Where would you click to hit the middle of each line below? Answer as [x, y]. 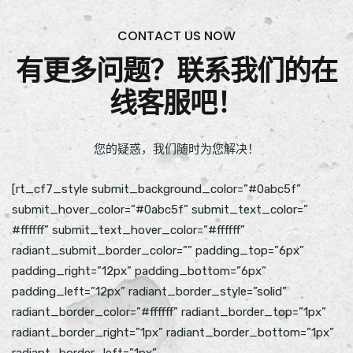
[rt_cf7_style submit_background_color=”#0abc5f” [156, 189]
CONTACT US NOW [176, 36]
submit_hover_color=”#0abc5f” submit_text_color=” [160, 210]
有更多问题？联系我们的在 [176, 71]
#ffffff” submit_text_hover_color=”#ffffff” [128, 230]
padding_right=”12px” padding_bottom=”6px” [139, 271]
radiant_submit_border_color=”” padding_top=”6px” [158, 251]
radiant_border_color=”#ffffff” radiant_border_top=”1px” [169, 312]
